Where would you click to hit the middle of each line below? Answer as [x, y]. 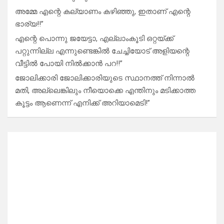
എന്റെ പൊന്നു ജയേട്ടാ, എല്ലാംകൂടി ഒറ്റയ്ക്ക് [94, 39]
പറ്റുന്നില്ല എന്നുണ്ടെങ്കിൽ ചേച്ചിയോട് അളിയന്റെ [102, 51]
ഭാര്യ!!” [29, 24]
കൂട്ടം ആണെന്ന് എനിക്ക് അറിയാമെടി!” [82, 103]
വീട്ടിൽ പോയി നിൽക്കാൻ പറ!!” [69, 64]
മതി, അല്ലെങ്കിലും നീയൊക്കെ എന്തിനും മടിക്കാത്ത [105, 91]
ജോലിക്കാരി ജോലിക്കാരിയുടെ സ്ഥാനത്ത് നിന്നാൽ [105, 78]
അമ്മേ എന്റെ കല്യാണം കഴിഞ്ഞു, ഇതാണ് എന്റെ [103, 12]
